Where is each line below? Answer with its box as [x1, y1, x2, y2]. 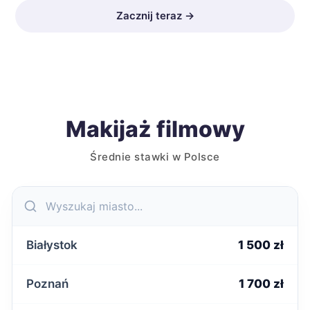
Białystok [26, 238, 77, 252]
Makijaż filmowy [65, 116, 245, 143]
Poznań [26, 277, 69, 291]
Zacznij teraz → [116, 9, 194, 22]
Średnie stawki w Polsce [90, 150, 220, 163]
